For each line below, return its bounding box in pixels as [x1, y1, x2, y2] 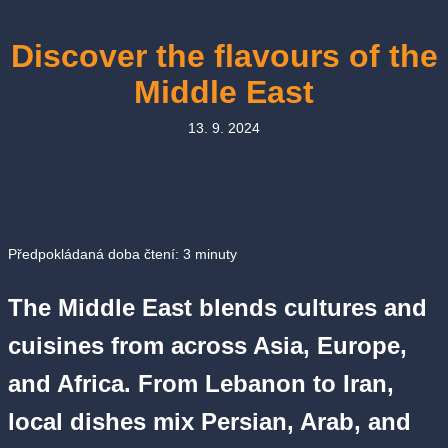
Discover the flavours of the [10, 38, 438, 74]
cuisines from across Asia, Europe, [8, 332, 407, 360]
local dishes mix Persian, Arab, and [8, 408, 411, 436]
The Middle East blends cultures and [8, 294, 427, 322]
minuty [191, 246, 237, 263]
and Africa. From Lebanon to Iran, [8, 370, 394, 398]
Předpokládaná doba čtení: [8, 246, 183, 263]
